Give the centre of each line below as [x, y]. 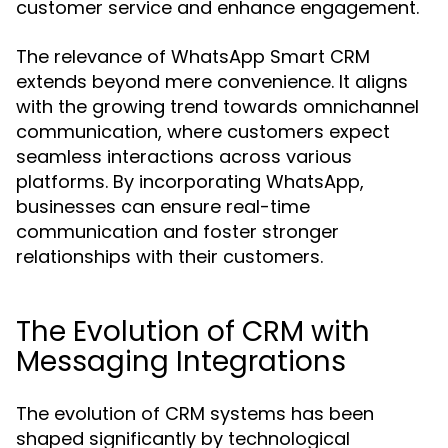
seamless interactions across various [184, 156]
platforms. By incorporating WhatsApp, [190, 181]
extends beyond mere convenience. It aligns [212, 81]
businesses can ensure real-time [163, 206]
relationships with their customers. [169, 256]
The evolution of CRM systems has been [195, 413]
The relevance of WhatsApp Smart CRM [193, 56]
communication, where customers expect [203, 131]
